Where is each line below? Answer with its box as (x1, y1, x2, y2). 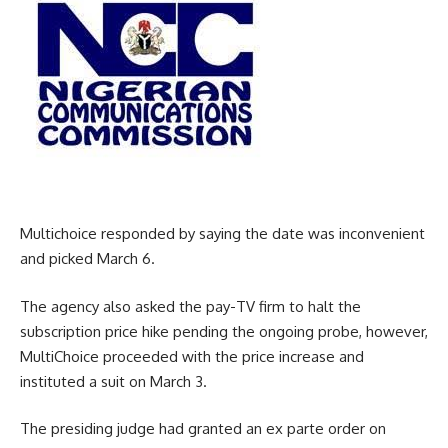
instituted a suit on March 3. (20, 371, 207, 391)
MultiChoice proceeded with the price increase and (20, 346, 364, 366)
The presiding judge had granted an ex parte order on (20, 419, 386, 439)
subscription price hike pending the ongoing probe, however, (20, 321, 428, 341)
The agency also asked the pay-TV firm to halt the (20, 296, 361, 316)
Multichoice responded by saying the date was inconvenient (20, 224, 425, 244)
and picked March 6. (20, 249, 155, 269)
